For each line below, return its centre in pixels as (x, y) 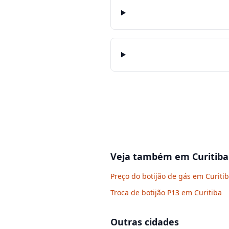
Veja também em (151, 156)
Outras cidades (145, 222)
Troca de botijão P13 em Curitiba (166, 192)
